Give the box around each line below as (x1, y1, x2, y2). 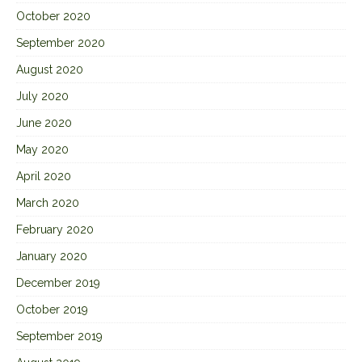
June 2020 (16, 116, 72, 129)
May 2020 (16, 142, 69, 156)
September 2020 (16, 36, 105, 49)
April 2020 (16, 169, 71, 183)
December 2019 (16, 276, 100, 289)
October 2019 (16, 302, 88, 316)
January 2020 (16, 249, 87, 263)
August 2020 (16, 62, 83, 76)
